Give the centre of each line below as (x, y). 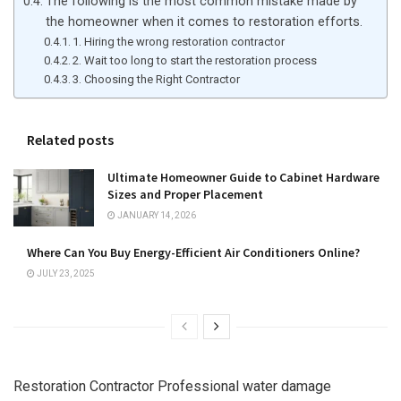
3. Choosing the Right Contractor (157, 79)
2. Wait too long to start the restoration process (195, 60)
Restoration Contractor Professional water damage (172, 387)
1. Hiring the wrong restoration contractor (179, 41)
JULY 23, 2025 (65, 274)
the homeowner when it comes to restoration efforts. (204, 21)
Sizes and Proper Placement (185, 194)
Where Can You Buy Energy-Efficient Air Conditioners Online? (193, 253)
